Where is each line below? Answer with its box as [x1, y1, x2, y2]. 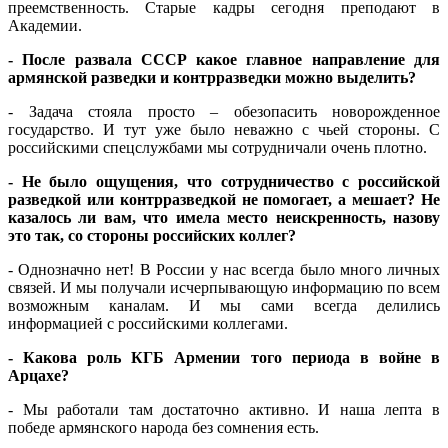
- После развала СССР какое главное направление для [8, 51, 440, 69]
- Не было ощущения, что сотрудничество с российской [8, 173, 440, 191]
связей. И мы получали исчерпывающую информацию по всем [8, 279, 440, 297]
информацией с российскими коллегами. [8, 315, 288, 333]
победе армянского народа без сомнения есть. [8, 419, 319, 437]
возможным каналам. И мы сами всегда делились [8, 297, 440, 315]
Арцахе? [8, 367, 69, 385]
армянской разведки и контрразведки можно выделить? [8, 69, 416, 87]
